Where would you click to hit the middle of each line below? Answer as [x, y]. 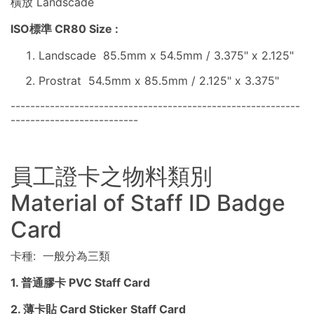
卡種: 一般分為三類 [60, 256]
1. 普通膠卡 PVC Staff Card [80, 283]
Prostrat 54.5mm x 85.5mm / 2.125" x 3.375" [159, 81]
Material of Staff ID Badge [148, 203]
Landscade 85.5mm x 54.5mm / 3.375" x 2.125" [166, 56]
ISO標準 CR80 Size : [66, 29]
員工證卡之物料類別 [111, 177]
